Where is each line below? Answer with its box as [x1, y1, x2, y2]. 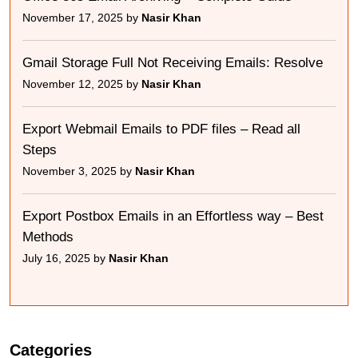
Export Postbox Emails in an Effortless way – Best [22, 209, 324, 225]
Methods [22, 229, 74, 245]
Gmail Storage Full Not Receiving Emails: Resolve [22, 55, 323, 71]
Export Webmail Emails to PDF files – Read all [22, 121, 300, 137]
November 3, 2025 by [22, 165, 135, 178]
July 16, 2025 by [22, 252, 109, 265]
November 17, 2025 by [22, 11, 141, 25]
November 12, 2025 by [22, 78, 141, 91]
